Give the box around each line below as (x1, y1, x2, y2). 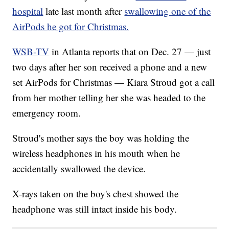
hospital (12, 5, 43, 18)
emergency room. (12, 106, 81, 120)
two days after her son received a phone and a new (12, 60, 208, 74)
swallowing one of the (124, 5, 211, 18)
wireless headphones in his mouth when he (12, 147, 180, 160)
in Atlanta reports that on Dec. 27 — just (52, 45, 211, 58)
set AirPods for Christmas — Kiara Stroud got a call (12, 76, 215, 89)
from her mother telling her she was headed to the (12, 91, 206, 104)
